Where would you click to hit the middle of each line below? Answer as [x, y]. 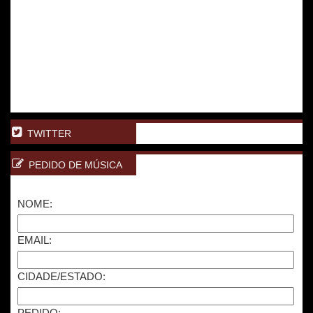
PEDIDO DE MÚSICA [75, 165]
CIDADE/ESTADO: [61, 276]
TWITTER [49, 133]
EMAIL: [35, 240]
